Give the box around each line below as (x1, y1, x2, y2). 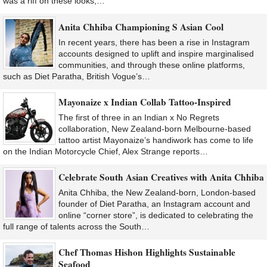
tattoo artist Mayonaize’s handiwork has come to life (58, 135, 253, 145)
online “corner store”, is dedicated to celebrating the (58, 210, 253, 221)
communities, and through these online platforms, (58, 60, 245, 70)
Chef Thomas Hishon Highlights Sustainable (58, 246, 235, 259)
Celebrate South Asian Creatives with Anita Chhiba (58, 170, 264, 184)
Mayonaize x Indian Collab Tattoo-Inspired (58, 95, 231, 108)
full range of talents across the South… (3, 222, 150, 232)
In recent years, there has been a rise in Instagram (58, 37, 250, 47)
